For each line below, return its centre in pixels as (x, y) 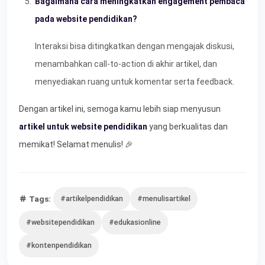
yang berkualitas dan (188, 127)
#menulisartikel (164, 199)
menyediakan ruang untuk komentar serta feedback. (135, 82)
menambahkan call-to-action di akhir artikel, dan (126, 64)
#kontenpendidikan (59, 245)
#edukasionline (135, 222)
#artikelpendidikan (92, 199)
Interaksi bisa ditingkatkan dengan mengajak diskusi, (135, 46)
